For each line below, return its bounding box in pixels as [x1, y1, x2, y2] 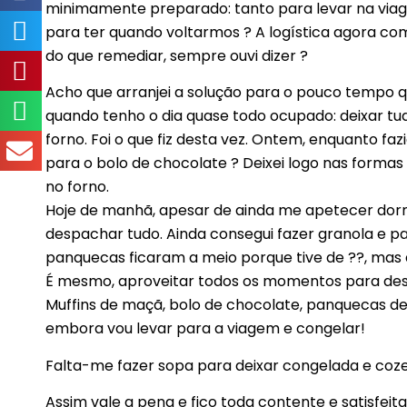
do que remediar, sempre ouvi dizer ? [45, 45, 308, 66]
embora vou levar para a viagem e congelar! [45, 318, 365, 340]
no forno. [45, 176, 109, 198]
